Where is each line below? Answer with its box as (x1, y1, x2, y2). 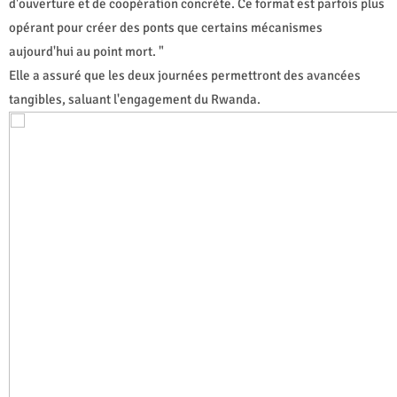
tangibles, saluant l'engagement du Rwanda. (9, 90, 261, 107)
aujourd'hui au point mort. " (9, 43, 164, 59)
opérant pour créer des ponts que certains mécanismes (9, 19, 323, 35)
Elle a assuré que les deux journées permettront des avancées (9, 66, 361, 83)
